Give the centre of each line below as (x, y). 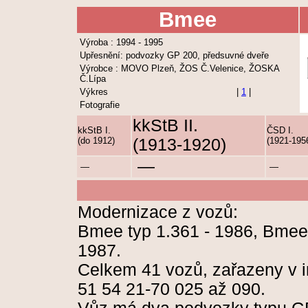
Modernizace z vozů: (158, 212)
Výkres (94, 92)
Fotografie (100, 105)
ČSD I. (280, 130)
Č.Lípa (93, 79)
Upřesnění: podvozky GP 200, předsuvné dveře (174, 55)
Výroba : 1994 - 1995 (121, 42)
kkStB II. (165, 125)
